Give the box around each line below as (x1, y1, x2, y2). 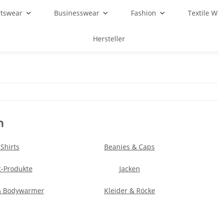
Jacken (119, 164, 140, 173)
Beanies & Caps (104, 142, 155, 151)
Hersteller (93, 34, 125, 43)
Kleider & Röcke (104, 186, 155, 195)
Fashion (131, 8, 156, 18)
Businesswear (54, 8, 99, 18)
